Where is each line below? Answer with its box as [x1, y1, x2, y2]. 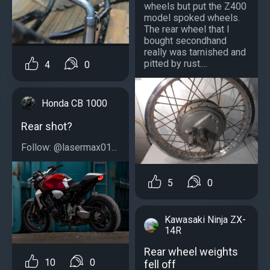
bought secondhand [144, 35, 227, 47]
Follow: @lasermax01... [21, 141, 117, 153]
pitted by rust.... [144, 58, 207, 70]
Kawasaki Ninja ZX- [165, 214, 246, 226]
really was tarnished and [144, 46, 246, 58]
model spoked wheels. [144, 12, 240, 24]
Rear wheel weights [144, 245, 238, 259]
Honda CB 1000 [42, 97, 107, 109]
